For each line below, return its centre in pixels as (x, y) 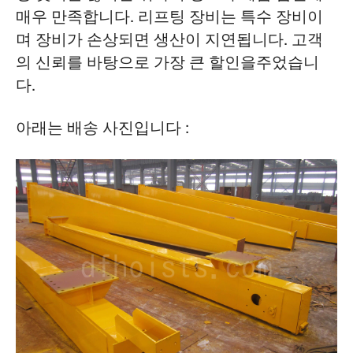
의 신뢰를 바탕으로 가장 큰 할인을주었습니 (167, 63)
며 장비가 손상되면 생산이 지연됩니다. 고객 (169, 40)
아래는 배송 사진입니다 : (102, 127)
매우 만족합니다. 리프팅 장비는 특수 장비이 (169, 17)
